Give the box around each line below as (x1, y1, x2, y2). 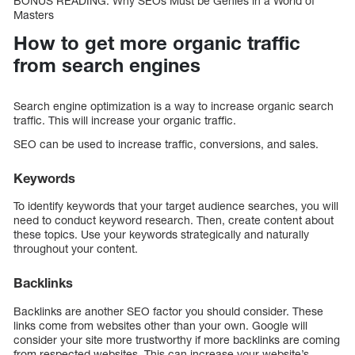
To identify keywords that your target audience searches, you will (13, 199, 338, 213)
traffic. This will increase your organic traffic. (13, 113, 236, 127)
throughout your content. (13, 242, 138, 256)
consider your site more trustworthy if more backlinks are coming (13, 332, 340, 346)
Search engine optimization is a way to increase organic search (13, 98, 334, 113)
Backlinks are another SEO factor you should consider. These (13, 303, 323, 318)
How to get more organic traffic (13, 32, 300, 55)
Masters (13, 8, 54, 22)
